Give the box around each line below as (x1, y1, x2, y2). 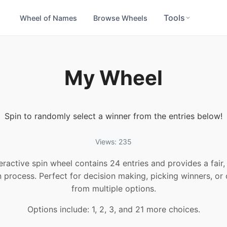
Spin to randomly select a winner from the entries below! (5, 111, 222, 122)
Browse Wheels (93, 13, 147, 22)
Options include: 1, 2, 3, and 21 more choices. (27, 204, 200, 215)
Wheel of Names (20, 13, 77, 22)
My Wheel (64, 65, 163, 90)
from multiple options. (71, 183, 156, 194)
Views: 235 (95, 137, 132, 146)
